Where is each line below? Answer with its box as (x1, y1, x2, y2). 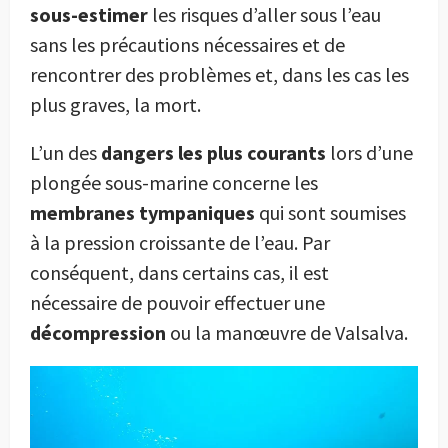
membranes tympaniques (30, 200, 255, 226)
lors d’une (326, 140, 413, 166)
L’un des (30, 140, 101, 166)
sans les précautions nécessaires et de (30, 32, 345, 58)
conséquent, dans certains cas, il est (30, 260, 329, 286)
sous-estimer (30, 2, 148, 28)
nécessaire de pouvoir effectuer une (30, 290, 325, 316)
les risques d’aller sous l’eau (148, 2, 381, 28)
